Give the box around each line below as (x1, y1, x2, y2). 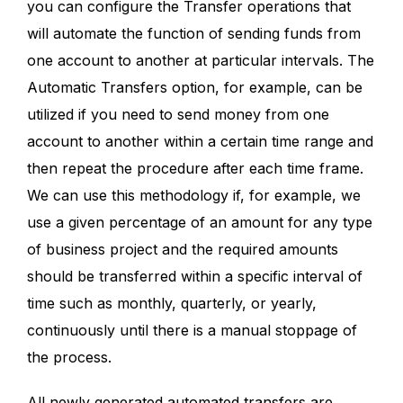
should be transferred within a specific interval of (27, 267, 363, 285)
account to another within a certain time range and (27, 132, 373, 150)
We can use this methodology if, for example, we (27, 186, 361, 204)
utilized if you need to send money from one (27, 105, 329, 123)
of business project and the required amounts (27, 240, 338, 258)
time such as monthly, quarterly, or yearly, (27, 294, 317, 312)
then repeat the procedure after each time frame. (27, 159, 363, 177)
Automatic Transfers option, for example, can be (27, 78, 363, 96)
